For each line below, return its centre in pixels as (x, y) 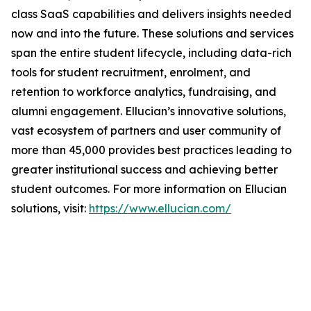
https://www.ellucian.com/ (160, 209)
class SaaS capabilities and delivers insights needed (151, 14)
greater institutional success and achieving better (144, 170)
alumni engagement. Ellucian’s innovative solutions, (149, 111)
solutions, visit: (50, 209)
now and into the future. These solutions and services (152, 34)
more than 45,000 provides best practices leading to (151, 150)
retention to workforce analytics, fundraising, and (144, 92)
